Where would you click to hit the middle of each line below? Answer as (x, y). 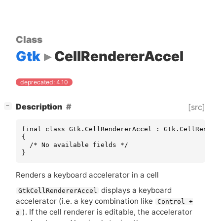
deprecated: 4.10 (44, 82)
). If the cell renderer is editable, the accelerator (107, 212)
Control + (175, 201)
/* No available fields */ (75, 145)
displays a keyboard (136, 190)
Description (39, 107)
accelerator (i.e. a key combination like (85, 201)
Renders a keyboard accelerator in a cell (87, 175)
